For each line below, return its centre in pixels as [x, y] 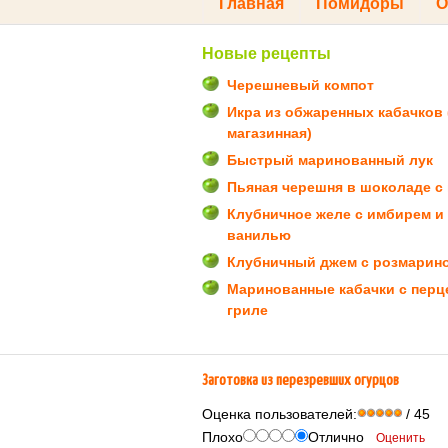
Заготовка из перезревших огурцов [300, 380]
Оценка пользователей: [279, 414]
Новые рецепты [266, 53]
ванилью [259, 235]
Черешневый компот [300, 85]
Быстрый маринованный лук [330, 160]
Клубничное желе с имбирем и [335, 214]
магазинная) [269, 133]
